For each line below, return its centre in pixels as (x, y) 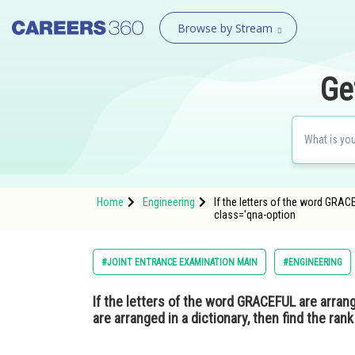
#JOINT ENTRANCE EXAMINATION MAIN (179, 262)
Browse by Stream (225, 28)
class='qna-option (255, 215)
